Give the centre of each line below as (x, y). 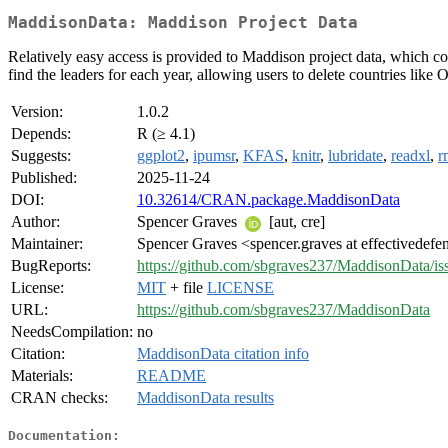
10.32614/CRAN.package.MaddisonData (268, 200)
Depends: (41, 134)
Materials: (42, 376)
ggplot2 (161, 156)
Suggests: (41, 156)
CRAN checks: (59, 398)
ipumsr (214, 156)
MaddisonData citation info (223, 354)
